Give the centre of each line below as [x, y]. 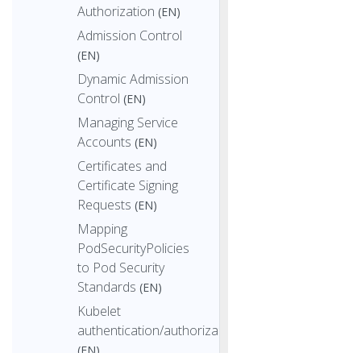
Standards [107, 286]
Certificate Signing [128, 185]
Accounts [104, 141]
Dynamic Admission [133, 79]
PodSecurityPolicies [133, 248]
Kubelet [99, 311]
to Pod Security [121, 267]
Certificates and [122, 166]
